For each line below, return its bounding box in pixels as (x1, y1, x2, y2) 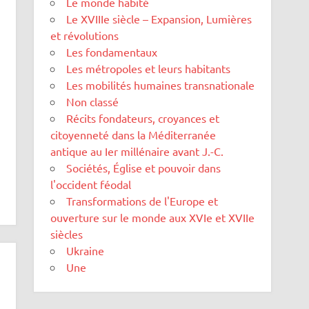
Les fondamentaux (66, 45, 158, 59)
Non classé (66, 94, 119, 109)
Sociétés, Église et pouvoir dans (66, 161, 221, 175)
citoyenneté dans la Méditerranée (50, 128, 217, 142)
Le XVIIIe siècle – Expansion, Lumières (66, 12, 252, 26)
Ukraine (66, 243, 105, 258)
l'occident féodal (50, 177, 132, 192)
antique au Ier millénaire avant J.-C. (50, 144, 224, 159)
